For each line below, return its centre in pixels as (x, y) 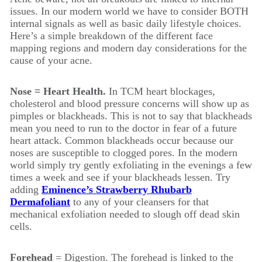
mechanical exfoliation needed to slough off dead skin (125, 214)
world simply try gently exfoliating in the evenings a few (131, 165)
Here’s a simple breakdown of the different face (111, 36)
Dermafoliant (40, 202)
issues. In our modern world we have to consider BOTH (129, 11)
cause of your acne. (51, 60)
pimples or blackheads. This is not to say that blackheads (131, 116)
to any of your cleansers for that (139, 202)
